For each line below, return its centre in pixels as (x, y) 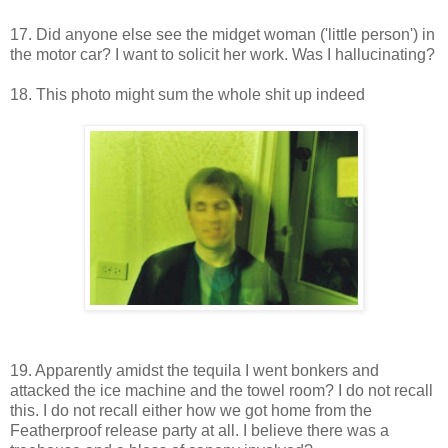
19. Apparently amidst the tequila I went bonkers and (194, 370)
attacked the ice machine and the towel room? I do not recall (221, 390)
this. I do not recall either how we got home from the (191, 410)
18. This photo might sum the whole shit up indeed (187, 94)
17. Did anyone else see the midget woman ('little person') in (222, 34)
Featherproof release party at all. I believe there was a (199, 430)
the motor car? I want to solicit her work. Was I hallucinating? (222, 54)
